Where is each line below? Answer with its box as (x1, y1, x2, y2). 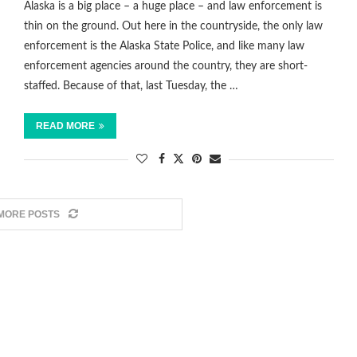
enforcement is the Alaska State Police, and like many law (23, 41, 304, 53)
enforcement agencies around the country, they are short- (23, 61, 308, 73)
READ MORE (35, 120, 95, 132)
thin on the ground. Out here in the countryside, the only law (23, 21, 323, 33)
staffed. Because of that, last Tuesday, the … (23, 80, 238, 92)
